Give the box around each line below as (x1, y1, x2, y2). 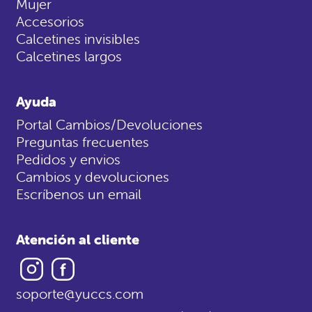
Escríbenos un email (16, 185, 141, 203)
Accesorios (16, 13, 84, 31)
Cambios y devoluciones (16, 168, 169, 186)
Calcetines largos (16, 47, 122, 65)
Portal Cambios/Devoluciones (16, 116, 203, 134)
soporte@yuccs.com (16, 285, 143, 303)
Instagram (47, 253, 110, 271)
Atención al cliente (16, 231, 139, 249)
